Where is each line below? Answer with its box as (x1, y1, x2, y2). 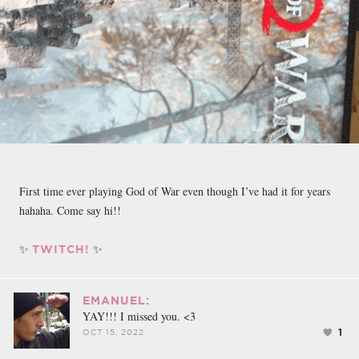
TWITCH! (32, 243, 90, 256)
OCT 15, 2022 (83, 328, 144, 337)
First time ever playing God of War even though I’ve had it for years (19, 184, 330, 200)
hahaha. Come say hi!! (19, 203, 121, 219)
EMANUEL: (83, 294, 150, 308)
